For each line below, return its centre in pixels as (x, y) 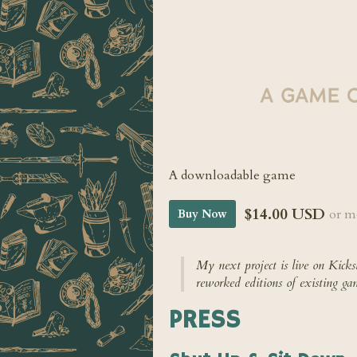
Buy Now (202, 214)
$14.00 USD (284, 214)
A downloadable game (232, 175)
